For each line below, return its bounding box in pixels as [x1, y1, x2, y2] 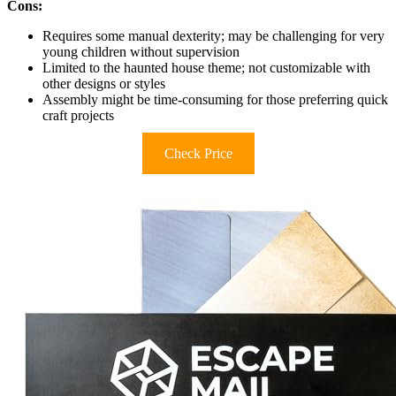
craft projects [42, 108, 114, 124]
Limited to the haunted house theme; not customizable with [42, 60, 370, 76]
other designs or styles [42, 76, 165, 92]
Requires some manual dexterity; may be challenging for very [42, 28, 385, 44]
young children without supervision [42, 44, 240, 60]
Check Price [164, 146, 232, 162]
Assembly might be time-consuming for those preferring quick [42, 92, 388, 108]
